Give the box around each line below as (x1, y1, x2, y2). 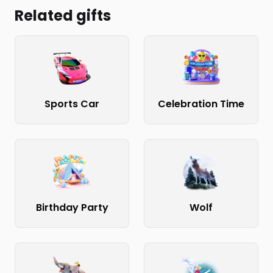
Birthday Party (35, 200, 108, 214)
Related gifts (15, 5, 111, 26)
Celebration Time (158, 97, 244, 111)
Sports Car (44, 97, 99, 111)
